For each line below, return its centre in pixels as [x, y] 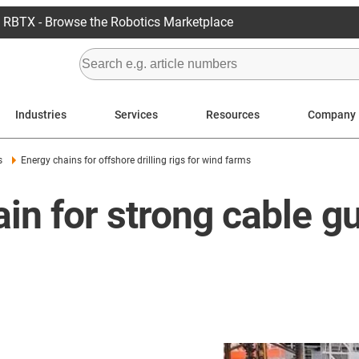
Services [136, 114]
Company [332, 114]
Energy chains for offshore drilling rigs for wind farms [135, 160]
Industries [41, 114]
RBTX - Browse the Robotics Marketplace [118, 22]
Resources [233, 114]
